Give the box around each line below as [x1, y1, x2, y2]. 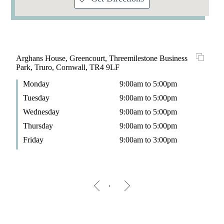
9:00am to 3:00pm [119, 135, 177, 144]
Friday [22, 135, 43, 144]
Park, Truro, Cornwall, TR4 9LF [15, 62, 119, 71]
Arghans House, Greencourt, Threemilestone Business [15, 53, 187, 62]
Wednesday [22, 107, 59, 116]
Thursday [22, 121, 53, 130]
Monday [22, 79, 49, 88]
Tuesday [22, 93, 49, 102]
